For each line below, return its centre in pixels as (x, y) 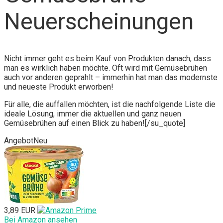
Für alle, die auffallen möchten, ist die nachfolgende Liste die (110, 105)
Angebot (19, 141)
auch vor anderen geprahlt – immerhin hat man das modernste (111, 78)
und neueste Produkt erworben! (59, 87)
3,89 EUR (20, 211)
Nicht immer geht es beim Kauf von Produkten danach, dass (108, 59)
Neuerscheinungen (99, 22)
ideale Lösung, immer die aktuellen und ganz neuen (93, 114)
